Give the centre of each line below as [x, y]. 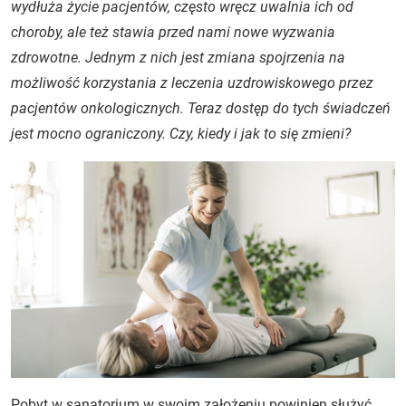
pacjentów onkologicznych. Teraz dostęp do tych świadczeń [201, 108]
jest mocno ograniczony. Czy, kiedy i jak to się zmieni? [181, 134]
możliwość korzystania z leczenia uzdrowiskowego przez [192, 83]
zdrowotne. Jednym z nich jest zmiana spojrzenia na [178, 58]
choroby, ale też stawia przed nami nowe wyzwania [173, 32]
